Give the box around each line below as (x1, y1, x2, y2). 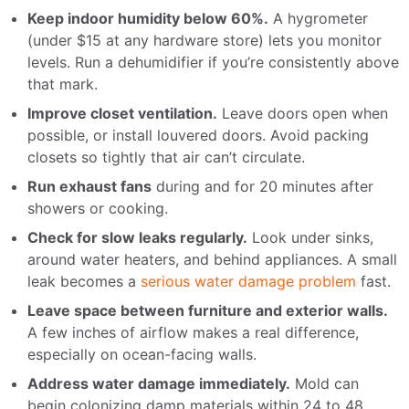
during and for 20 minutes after (152, 177, 373, 196)
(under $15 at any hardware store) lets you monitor (27, 31, 382, 50)
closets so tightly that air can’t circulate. (27, 148, 305, 167)
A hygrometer (268, 9, 368, 28)
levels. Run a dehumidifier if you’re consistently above (27, 53, 399, 72)
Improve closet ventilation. (27, 104, 217, 123)
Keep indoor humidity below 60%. (27, 9, 268, 28)
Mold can (290, 374, 359, 393)
